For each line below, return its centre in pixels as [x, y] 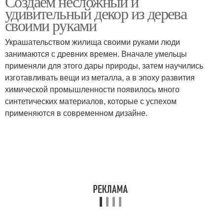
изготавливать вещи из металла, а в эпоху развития [100, 77]
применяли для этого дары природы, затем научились [104, 65]
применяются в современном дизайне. [76, 113]
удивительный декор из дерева [96, 13]
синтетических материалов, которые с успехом [91, 101]
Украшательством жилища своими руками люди [92, 42]
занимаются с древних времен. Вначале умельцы [96, 54]
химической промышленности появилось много [92, 89]
